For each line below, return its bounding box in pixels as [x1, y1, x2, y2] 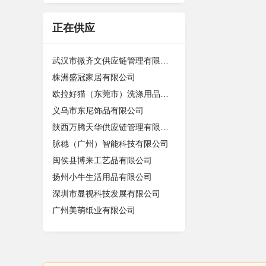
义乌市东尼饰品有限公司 [52, 106, 144, 115]
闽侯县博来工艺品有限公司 [52, 156, 152, 165]
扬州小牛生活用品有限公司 [52, 172, 152, 182]
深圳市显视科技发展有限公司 [52, 189, 160, 198]
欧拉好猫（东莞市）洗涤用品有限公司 [160, 89, 169, 99]
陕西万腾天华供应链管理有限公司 [160, 122, 169, 132]
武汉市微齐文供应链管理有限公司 [160, 56, 169, 65]
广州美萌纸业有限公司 [52, 205, 135, 215]
